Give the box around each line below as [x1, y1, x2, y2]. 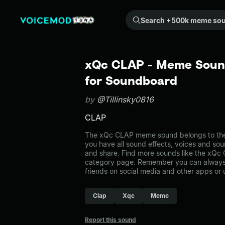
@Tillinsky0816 [97, 94, 154, 104]
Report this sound [85, 216, 136, 223]
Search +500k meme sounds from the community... [131, 11, 137, 20]
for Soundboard [85, 73, 177, 87]
